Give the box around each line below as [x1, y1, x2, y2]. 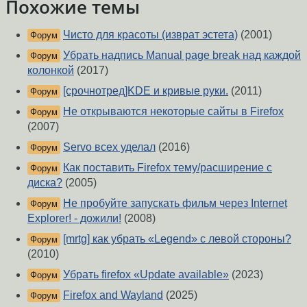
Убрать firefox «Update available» [63, 269, 229, 281]
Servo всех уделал [63, 141, 156, 153]
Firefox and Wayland [63, 289, 163, 302]
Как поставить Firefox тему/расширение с [63, 162, 272, 174]
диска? [27, 177, 62, 189]
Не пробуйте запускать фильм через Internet [63, 197, 287, 210]
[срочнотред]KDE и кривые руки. [63, 85, 228, 97]
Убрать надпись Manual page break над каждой [63, 49, 301, 62]
